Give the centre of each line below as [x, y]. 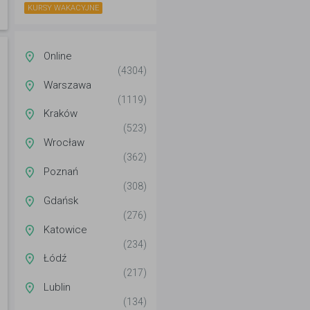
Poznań [61, 171]
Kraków [61, 114]
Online [58, 56]
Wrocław [64, 143]
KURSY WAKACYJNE [63, 8]
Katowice [65, 229]
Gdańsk [61, 200]
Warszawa [67, 85]
